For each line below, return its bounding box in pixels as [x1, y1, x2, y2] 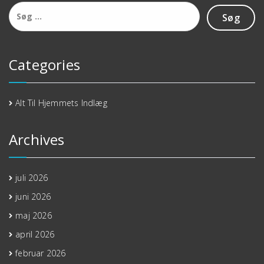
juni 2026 [15, 190, 51, 202]
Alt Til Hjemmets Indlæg [15, 97, 107, 108]
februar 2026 [15, 247, 66, 259]
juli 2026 [15, 171, 48, 183]
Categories [9, 54, 80, 74]
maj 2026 [15, 209, 52, 221]
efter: [8, 12, 34, 24]
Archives [9, 129, 65, 149]
